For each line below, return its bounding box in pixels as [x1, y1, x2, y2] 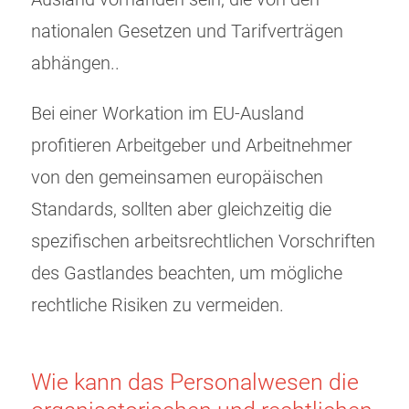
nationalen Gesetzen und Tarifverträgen [31, 21, 343, 43]
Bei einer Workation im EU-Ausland [31, 103, 304, 125]
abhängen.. [31, 53, 120, 75]
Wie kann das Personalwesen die [31, 369, 359, 396]
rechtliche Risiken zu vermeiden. [31, 295, 284, 317]
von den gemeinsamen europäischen [31, 167, 323, 189]
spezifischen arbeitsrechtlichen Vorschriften [31, 231, 375, 253]
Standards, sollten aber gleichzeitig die [31, 199, 331, 221]
